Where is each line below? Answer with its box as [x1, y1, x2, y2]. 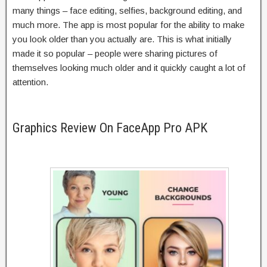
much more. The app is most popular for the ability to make [13, 19, 244, 30]
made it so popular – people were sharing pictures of [13, 48, 218, 58]
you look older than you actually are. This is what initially [13, 33, 232, 44]
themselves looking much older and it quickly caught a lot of [13, 62, 246, 73]
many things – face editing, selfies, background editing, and [13, 5, 242, 15]
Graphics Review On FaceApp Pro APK [13, 120, 207, 135]
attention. [13, 76, 48, 87]
